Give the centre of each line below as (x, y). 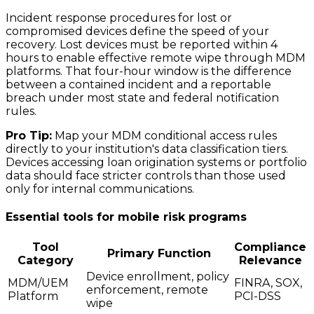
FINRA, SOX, (268, 283)
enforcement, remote (147, 290)
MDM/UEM (38, 283)
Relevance (270, 261)
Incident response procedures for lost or (119, 18)
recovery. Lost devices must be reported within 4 (142, 44)
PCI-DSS (258, 296)
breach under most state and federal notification (142, 97)
